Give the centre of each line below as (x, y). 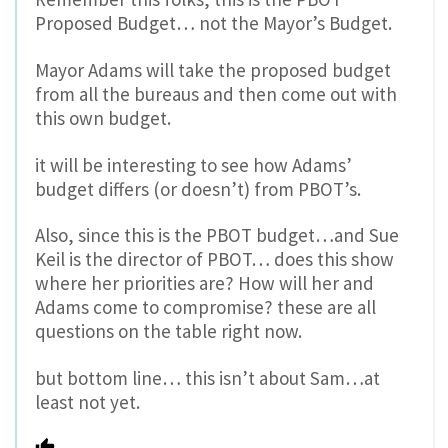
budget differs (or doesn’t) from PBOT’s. (198, 188)
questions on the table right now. (168, 331)
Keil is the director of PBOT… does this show (214, 259)
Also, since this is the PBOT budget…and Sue (217, 235)
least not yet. (87, 402)
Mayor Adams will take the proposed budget (213, 69)
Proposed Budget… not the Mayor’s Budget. (213, 23)
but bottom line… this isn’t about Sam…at (207, 378)
